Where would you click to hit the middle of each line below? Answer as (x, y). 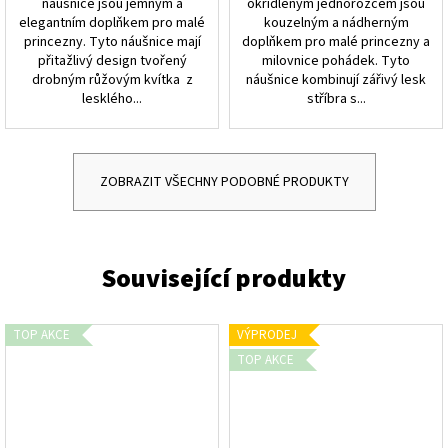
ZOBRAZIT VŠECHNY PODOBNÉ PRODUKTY (224, 181)
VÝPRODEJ (267, 334)
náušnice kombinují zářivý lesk (336, 79)
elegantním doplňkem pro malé (112, 22)
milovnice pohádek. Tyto (336, 60)
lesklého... (112, 98)
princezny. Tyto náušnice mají (112, 41)
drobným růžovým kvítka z (112, 79)
